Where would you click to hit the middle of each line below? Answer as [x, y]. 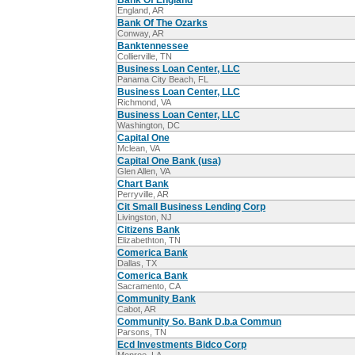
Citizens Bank [149, 230]
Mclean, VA [139, 149]
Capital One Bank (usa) [169, 161]
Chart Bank [143, 184]
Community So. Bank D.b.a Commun [199, 322]
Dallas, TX [137, 263]
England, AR [141, 11]
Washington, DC [149, 126]
